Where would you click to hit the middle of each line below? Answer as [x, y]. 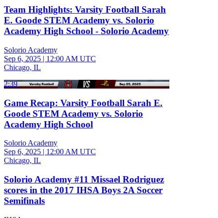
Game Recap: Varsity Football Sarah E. [83, 103]
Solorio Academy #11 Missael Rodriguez [84, 180]
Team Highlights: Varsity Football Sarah [85, 10]
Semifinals [24, 201]
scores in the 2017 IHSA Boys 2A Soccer [83, 190]
